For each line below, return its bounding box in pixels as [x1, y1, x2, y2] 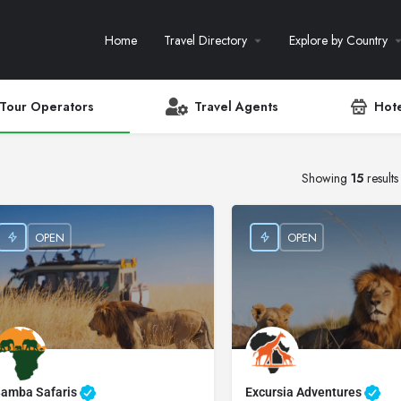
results [363, 169, 398, 187]
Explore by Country [289, 30, 388, 49]
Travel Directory [164, 30, 247, 49]
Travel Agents [193, 97, 278, 115]
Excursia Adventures [245, 385, 365, 399]
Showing [301, 169, 351, 187]
